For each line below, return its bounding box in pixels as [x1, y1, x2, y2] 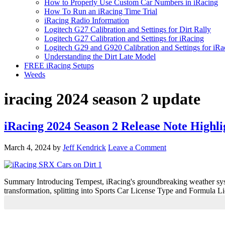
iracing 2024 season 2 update [4, 90, 200, 108]
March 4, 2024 [4, 143, 51, 152]
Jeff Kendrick [63, 143, 106, 152]
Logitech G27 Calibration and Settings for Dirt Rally [44, 25, 211, 34]
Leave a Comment [108, 143, 166, 152]
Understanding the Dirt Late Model [44, 52, 156, 61]
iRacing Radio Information [44, 16, 129, 25]
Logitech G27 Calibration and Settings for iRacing [44, 34, 204, 43]
